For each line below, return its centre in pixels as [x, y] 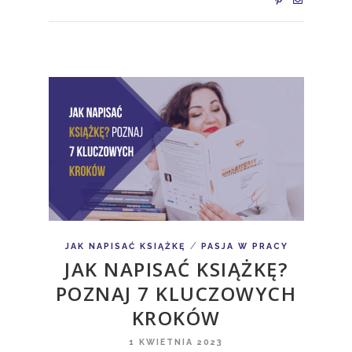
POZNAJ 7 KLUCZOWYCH [176, 293]
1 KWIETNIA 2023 [176, 341]
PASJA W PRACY [244, 246]
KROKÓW [176, 317]
